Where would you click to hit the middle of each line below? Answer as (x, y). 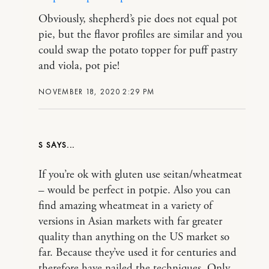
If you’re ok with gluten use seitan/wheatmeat (140, 175)
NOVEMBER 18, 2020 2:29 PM (97, 92)
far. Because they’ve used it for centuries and (138, 253)
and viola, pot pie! (79, 66)
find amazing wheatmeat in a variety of (125, 206)
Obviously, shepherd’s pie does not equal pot (138, 20)
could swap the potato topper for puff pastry (138, 51)
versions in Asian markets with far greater (130, 222)
